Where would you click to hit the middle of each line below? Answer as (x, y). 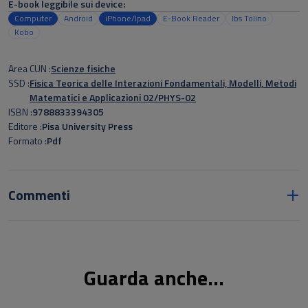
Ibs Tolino (249, 18)
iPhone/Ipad (128, 18)
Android (78, 18)
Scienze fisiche (83, 68)
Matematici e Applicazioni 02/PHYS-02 (113, 97)
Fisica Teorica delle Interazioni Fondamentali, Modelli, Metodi (163, 83)
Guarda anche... (154, 278)
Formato (26, 141)
